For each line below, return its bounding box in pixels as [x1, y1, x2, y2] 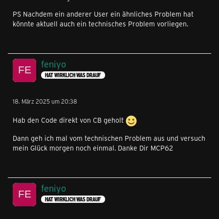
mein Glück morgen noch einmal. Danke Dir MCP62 [13, 143, 173, 153]
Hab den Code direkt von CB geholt [13, 115, 126, 125]
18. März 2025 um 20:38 [13, 97, 77, 105]
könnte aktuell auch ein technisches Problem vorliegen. [13, 19, 188, 28]
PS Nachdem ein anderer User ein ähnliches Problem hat [13, 9, 194, 19]
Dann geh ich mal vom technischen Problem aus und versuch [13, 133, 205, 143]
